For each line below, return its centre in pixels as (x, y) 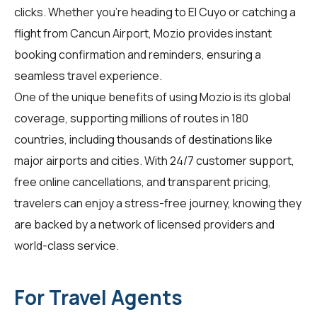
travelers (38, 203)
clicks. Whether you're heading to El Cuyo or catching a (155, 12)
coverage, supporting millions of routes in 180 (131, 118)
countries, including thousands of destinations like (143, 139)
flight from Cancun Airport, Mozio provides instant (143, 33)
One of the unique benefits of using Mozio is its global (152, 97)
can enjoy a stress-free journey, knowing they (181, 203)
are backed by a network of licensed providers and (144, 224)
